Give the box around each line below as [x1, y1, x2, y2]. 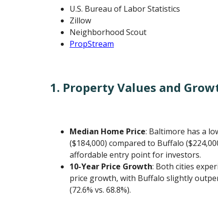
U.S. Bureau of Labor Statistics [70, 3, 181, 14]
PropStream [70, 38, 114, 49]
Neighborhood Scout [70, 27, 147, 37]
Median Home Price [70, 126, 146, 137]
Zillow [70, 15, 91, 26]
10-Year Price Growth [70, 161, 153, 172]
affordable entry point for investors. [70, 149, 201, 160]
